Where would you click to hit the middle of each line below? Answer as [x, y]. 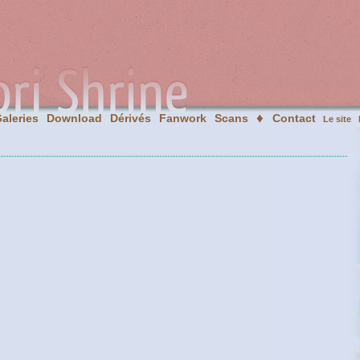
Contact [294, 118]
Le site [337, 119]
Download [74, 118]
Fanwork [183, 118]
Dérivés [131, 118]
